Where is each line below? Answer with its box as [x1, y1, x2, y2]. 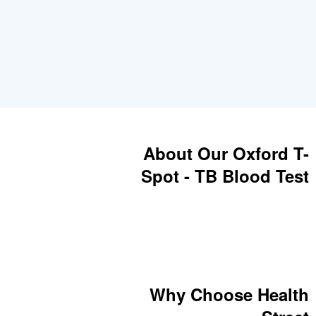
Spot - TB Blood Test [141, 163, 309, 188]
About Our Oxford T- [143, 140, 309, 165]
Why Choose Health [150, 281, 309, 306]
